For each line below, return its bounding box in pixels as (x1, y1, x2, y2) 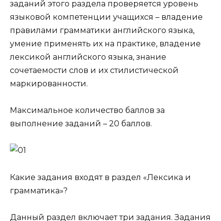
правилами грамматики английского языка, (10, 26, 194, 36)
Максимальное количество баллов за (10, 106, 165, 115)
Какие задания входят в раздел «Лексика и (10, 172, 191, 182)
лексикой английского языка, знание (10, 52, 166, 62)
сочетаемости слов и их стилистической (10, 66, 179, 75)
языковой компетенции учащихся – (10, 12, 161, 22)
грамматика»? (10, 185, 68, 195)
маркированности (10, 79, 86, 89)
